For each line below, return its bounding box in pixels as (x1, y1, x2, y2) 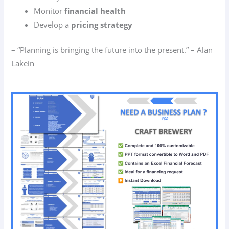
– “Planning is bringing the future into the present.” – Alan (11, 44, 213, 55)
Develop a (34, 19, 72, 30)
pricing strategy (71, 19, 133, 30)
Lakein (11, 58, 35, 69)
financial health (64, 6, 126, 16)
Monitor (34, 6, 65, 16)
